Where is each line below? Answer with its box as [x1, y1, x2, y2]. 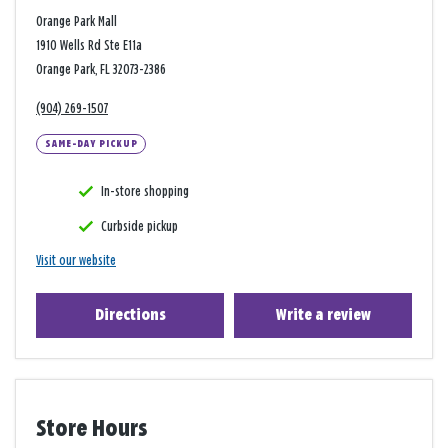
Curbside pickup [101, 218, 178, 234]
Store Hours [36, 418, 147, 442]
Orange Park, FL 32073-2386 [36, 62, 166, 77]
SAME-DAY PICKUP [44, 139, 138, 149]
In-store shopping [101, 183, 189, 199]
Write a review [275, 306, 371, 323]
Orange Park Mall [36, 14, 117, 29]
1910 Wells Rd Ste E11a [36, 38, 142, 53]
